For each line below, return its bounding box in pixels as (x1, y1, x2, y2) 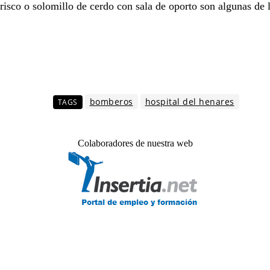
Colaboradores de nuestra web (77, 138, 193, 149)
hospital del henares (145, 96, 234, 108)
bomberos (89, 96, 133, 108)
